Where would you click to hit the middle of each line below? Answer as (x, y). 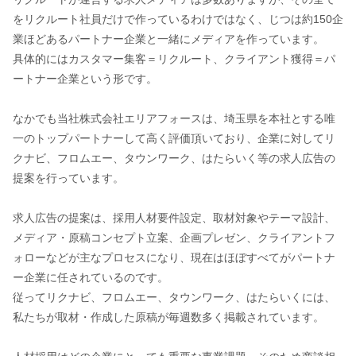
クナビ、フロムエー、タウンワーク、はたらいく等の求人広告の (174, 159)
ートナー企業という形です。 (85, 79)
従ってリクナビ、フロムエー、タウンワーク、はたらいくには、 (174, 298)
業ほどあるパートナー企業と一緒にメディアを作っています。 (168, 39)
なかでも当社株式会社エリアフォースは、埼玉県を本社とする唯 (174, 119)
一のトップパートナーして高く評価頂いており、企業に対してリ (174, 139)
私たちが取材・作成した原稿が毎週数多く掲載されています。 (168, 317)
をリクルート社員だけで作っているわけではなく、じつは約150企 (178, 19)
